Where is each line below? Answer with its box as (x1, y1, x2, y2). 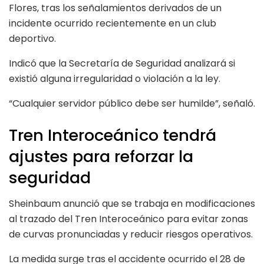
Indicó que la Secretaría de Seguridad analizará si (9, 56, 235, 70)
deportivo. (9, 31, 56, 45)
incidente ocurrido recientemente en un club (9, 16, 216, 30)
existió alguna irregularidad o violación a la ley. (9, 71, 220, 85)
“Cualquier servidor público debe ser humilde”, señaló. (9, 96, 255, 110)
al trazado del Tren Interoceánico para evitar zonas (9, 212, 248, 226)
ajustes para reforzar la (9, 144, 193, 168)
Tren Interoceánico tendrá (9, 123, 216, 147)
